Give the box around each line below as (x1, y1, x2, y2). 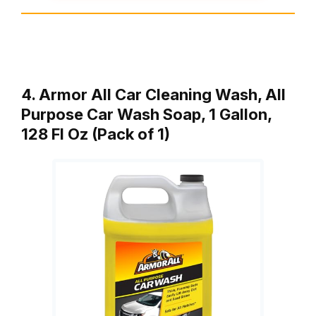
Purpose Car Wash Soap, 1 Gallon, (21, 104, 272, 123)
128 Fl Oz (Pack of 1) (21, 124, 170, 143)
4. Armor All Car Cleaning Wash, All (21, 85, 286, 104)
